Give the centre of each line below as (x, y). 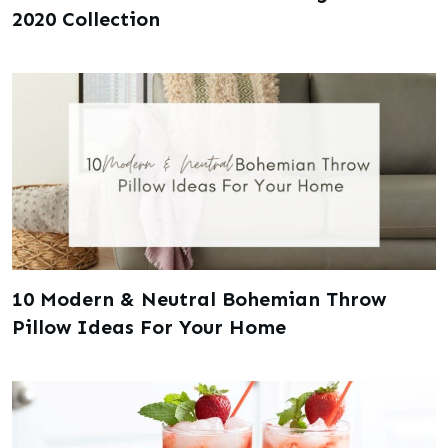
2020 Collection (86, 18)
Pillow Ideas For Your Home (149, 326)
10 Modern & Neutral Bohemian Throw (199, 298)
